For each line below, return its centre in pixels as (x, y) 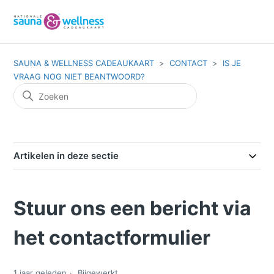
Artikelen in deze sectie (66, 156)
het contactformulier (112, 238)
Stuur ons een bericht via (133, 208)
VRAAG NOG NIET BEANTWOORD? (80, 76)
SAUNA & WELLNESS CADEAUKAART (84, 63)
